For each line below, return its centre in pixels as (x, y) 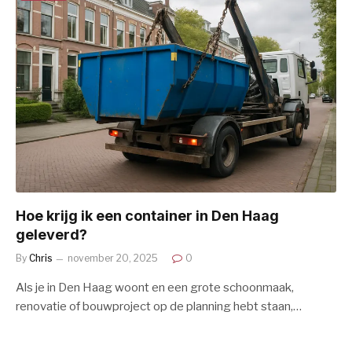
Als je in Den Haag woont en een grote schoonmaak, (155, 288)
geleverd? (51, 235)
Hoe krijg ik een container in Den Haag (147, 216)
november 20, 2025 (113, 258)
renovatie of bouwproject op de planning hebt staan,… (159, 307)
